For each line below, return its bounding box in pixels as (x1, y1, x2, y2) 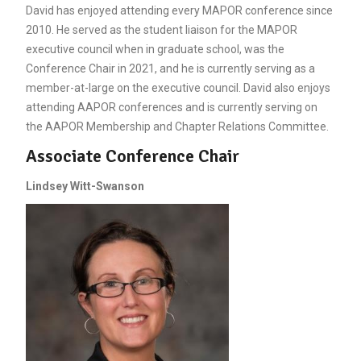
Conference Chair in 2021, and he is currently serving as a (25, 61, 315, 75)
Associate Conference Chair (25, 144, 239, 167)
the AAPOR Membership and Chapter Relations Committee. (25, 119, 329, 133)
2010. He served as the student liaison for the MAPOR (25, 23, 297, 36)
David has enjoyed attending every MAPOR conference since (25, 3, 333, 17)
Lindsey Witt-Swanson (25, 179, 144, 193)
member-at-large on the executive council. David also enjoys (25, 81, 330, 94)
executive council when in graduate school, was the (25, 42, 284, 56)
